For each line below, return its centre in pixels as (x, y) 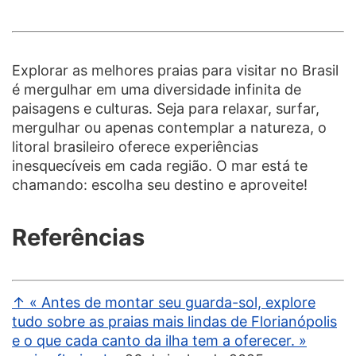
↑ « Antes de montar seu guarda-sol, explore (164, 302)
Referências (78, 237)
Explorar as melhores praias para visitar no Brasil (175, 70)
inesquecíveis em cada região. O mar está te (160, 165)
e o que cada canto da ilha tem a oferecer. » (159, 340)
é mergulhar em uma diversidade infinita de (157, 89)
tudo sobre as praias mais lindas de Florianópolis (174, 321)
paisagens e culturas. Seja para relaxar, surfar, (166, 108)
